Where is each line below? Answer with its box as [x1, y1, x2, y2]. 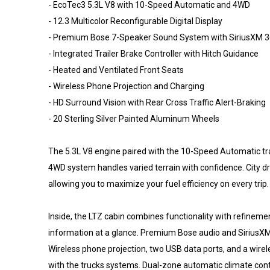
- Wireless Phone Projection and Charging [48, 81, 204, 91]
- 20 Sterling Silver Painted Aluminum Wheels [48, 113, 219, 124]
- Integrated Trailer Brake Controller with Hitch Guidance [48, 48, 259, 58]
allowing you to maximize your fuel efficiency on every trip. [48, 178, 269, 189]
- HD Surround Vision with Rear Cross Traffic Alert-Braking [48, 97, 266, 107]
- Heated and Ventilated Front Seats [48, 64, 184, 75]
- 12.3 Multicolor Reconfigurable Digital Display [48, 16, 222, 26]
